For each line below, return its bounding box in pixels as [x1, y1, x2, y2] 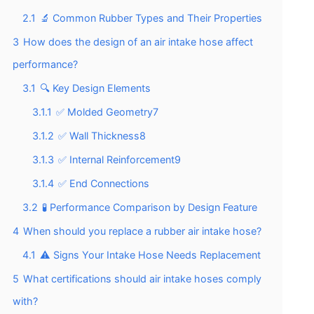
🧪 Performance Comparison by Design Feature [42, 200, 257, 213]
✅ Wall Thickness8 [58, 129, 146, 142]
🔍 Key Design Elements [40, 81, 151, 94]
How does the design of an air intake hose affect [23, 35, 253, 48]
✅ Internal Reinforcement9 [58, 153, 181, 165]
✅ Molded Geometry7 [56, 105, 158, 118]
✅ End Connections [58, 177, 149, 189]
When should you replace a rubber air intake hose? [23, 224, 261, 237]
